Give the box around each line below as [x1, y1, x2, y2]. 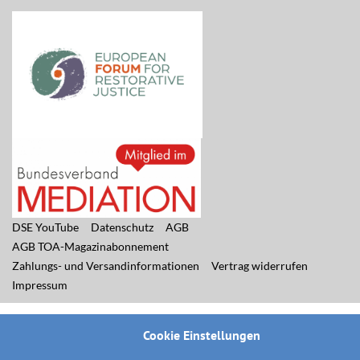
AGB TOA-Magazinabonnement [12, 239, 169, 253]
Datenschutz [91, 220, 153, 234]
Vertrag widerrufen [211, 259, 308, 272]
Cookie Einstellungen [143, 327, 260, 343]
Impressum [12, 278, 67, 292]
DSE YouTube [12, 220, 79, 234]
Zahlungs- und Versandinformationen [12, 259, 199, 272]
